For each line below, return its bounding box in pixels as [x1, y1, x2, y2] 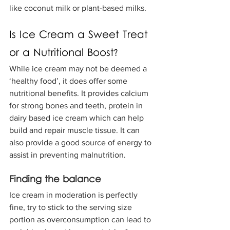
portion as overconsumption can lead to [9, 215, 153, 224]
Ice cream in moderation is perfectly [9, 190, 140, 200]
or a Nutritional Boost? [9, 46, 118, 61]
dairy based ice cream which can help [9, 113, 146, 123]
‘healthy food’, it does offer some [9, 76, 129, 86]
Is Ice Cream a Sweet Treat [9, 28, 151, 43]
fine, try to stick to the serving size [9, 203, 134, 212]
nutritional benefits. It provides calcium [9, 89, 150, 98]
